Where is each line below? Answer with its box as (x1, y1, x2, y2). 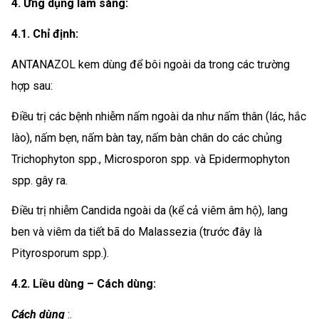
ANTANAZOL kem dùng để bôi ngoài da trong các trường (11, 57, 290, 71)
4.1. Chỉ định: (11, 27, 78, 41)
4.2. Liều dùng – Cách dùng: (11, 277, 156, 291)
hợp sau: (11, 78, 53, 93)
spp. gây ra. (11, 173, 68, 187)
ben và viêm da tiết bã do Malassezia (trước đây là (11, 225, 262, 239)
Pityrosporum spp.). (11, 246, 109, 261)
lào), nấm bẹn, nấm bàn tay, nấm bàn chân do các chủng (11, 130, 282, 145)
